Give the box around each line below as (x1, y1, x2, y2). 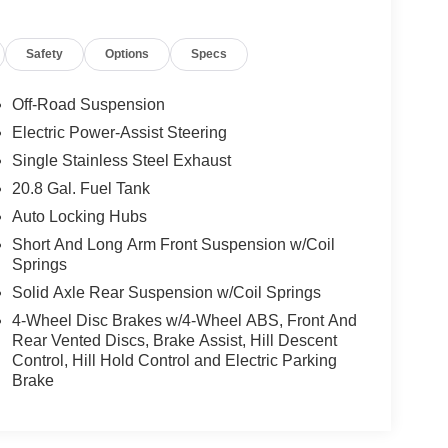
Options (105, 47, 150, 62)
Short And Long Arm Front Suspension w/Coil (11, 236, 335, 254)
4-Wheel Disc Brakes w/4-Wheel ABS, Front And (11, 312, 357, 330)
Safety (26, 47, 64, 62)
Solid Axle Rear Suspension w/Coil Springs (11, 284, 321, 302)
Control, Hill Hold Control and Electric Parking (11, 352, 337, 370)
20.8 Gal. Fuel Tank (11, 180, 150, 198)
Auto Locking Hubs (11, 208, 147, 226)
